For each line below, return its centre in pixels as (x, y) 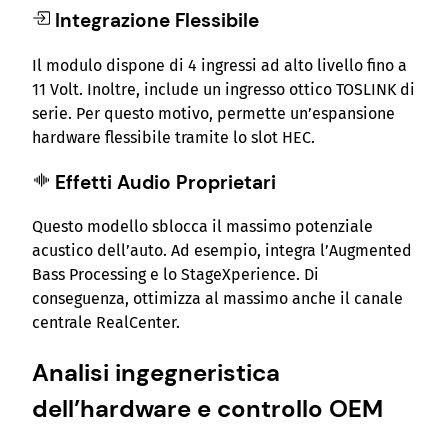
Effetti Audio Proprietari (165, 182)
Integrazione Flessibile (157, 21)
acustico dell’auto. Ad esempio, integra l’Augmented (222, 251)
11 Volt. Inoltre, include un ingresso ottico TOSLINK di (223, 89)
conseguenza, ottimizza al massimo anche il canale (217, 299)
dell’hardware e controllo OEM (207, 409)
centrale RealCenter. (106, 323)
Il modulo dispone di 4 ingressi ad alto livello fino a (219, 65)
